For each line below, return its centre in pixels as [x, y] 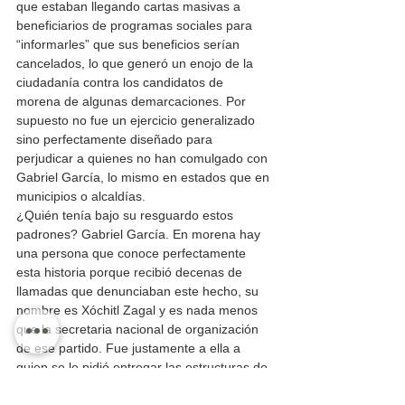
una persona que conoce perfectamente [133, 254]
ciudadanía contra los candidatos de [122, 83]
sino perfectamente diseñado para [116, 140]
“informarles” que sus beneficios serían [130, 45]
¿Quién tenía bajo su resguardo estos [127, 216]
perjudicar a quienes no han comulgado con [144, 159]
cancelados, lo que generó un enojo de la [137, 64]
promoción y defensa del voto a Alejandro [137, 386]
